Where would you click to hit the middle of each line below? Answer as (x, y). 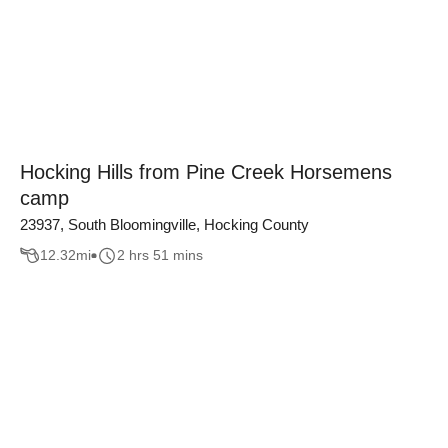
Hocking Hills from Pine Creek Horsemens (206, 172)
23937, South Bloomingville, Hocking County (164, 224)
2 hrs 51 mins (160, 255)
